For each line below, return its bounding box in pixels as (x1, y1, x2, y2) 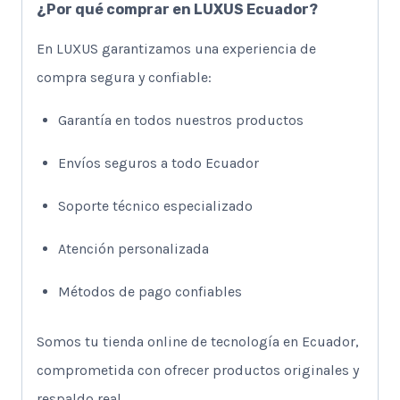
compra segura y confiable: (37, 69, 212, 87)
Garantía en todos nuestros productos (58, 112, 304, 129)
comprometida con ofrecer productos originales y (37, 362, 359, 379)
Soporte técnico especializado (58, 197, 253, 215)
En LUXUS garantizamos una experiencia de (37, 40, 316, 58)
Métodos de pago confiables (58, 283, 242, 301)
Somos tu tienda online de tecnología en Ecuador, (37, 333, 359, 351)
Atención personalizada (58, 240, 209, 258)
